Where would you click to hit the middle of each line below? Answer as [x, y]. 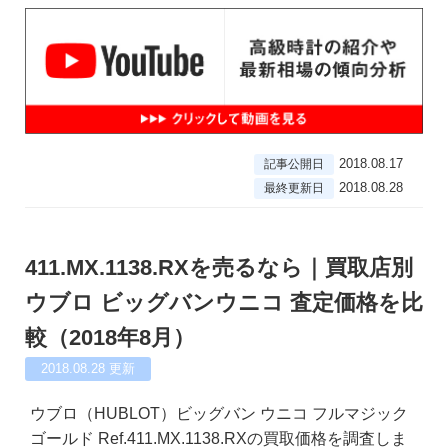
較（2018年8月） [110, 338]
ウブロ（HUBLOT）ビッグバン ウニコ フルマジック [219, 414]
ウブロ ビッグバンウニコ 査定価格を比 [224, 303]
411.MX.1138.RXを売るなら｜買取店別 [219, 268]
